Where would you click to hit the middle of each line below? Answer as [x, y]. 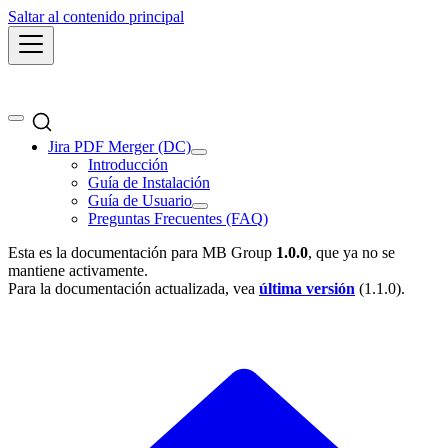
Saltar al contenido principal [96, 16]
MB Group [237, 253]
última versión [307, 289]
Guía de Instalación [149, 183]
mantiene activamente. [78, 271]
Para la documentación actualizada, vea [133, 289]
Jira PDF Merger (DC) [119, 147]
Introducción [128, 165]
